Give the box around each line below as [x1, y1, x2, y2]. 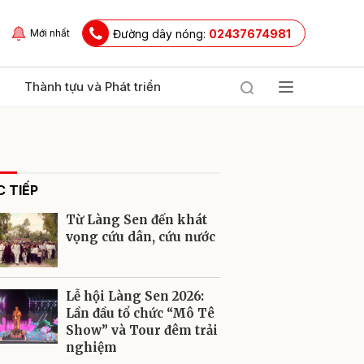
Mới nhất [30, 27, 70, 39]
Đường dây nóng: [113, 26, 209, 41]
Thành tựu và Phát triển [24, 79, 161, 94]
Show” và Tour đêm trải [66, 323, 218, 338]
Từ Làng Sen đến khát [66, 212, 207, 227]
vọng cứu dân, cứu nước [66, 229, 215, 245]
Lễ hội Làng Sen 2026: [66, 288, 204, 304]
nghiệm [66, 340, 117, 355]
